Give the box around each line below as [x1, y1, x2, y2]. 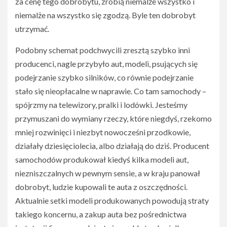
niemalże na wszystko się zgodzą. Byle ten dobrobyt [15, 10, 196, 20]
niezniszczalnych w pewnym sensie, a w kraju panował [15, 168, 200, 178]
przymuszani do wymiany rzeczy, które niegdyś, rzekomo [15, 113, 212, 123]
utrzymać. [15, 24, 49, 33]
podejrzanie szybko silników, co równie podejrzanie [15, 72, 194, 82]
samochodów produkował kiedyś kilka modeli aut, [15, 155, 188, 164]
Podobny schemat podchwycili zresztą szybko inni [15, 45, 190, 55]
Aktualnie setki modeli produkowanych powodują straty [15, 196, 209, 205]
